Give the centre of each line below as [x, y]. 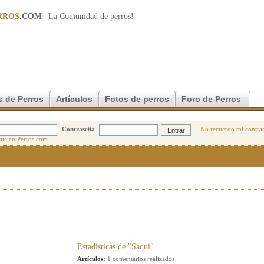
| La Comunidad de [76, 16]
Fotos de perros [137, 99]
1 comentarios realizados [140, 259]
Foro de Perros [211, 99]
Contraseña [78, 129]
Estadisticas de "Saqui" [115, 247]
